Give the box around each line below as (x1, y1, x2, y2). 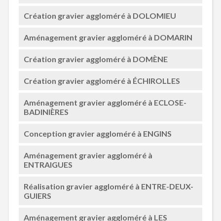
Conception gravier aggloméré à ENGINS (23, 129, 172, 138)
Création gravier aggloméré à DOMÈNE (23, 54, 168, 64)
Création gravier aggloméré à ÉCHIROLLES (23, 76, 180, 85)
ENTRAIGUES (23, 160, 73, 169)
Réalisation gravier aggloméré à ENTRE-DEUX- (23, 182, 193, 191)
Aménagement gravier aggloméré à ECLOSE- (23, 98, 186, 107)
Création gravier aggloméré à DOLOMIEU (23, 11, 176, 20)
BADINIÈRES (23, 107, 69, 116)
